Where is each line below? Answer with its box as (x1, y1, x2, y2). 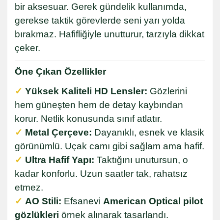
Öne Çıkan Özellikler (15, 66, 106, 77)
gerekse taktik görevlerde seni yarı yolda (15, 15, 185, 26)
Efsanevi (61, 195, 103, 206)
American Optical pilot (103, 195, 203, 206)
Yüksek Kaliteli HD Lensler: (25, 85, 147, 96)
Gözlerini (147, 85, 187, 96)
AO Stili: (25, 195, 61, 206)
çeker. (15, 42, 40, 53)
